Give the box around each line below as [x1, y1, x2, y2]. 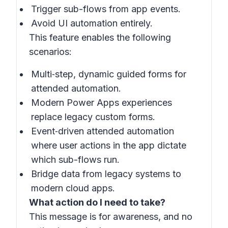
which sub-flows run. [31, 154, 120, 165]
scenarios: [29, 46, 72, 57]
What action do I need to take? [29, 197, 165, 208]
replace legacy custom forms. [31, 111, 155, 122]
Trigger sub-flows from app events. [31, 4, 181, 14]
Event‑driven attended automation [31, 126, 174, 136]
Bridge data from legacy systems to [31, 168, 181, 179]
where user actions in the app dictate [31, 140, 186, 151]
